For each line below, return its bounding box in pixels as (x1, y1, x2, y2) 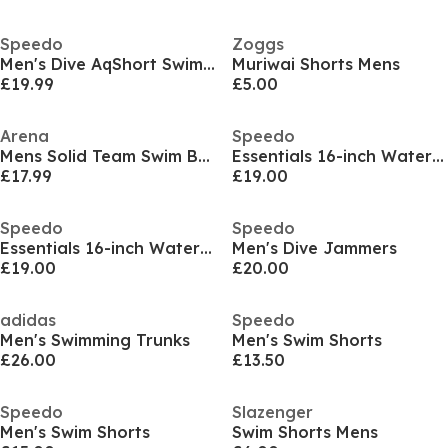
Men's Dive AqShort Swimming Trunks (203, 54, 215, 74)
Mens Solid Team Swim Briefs (198, 146, 210, 166)
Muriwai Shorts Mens (231, 54, 400, 74)
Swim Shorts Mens (231, 422, 378, 442)
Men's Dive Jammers (231, 238, 397, 258)
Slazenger (231, 402, 313, 422)
